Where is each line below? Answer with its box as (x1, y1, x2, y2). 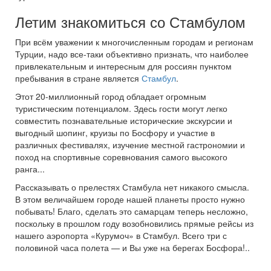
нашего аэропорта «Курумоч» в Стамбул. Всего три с (15, 229, 227, 241)
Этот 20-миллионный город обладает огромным (15, 90, 206, 102)
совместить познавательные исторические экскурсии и (15, 114, 232, 126)
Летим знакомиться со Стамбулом (15, 11, 246, 32)
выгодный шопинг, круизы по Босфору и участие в (15, 126, 215, 139)
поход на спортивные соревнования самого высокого (15, 151, 227, 163)
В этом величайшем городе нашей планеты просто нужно (15, 193, 245, 205)
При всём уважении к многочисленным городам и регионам (15, 36, 253, 48)
